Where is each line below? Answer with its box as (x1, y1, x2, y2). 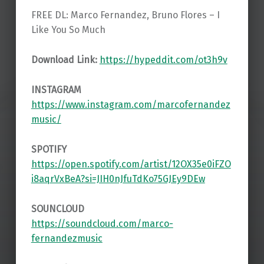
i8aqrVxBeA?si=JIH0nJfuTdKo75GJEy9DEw (31, 173, 205, 184)
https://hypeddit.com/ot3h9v (99, 54, 227, 66)
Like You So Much (31, 24, 105, 36)
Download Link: (31, 54, 100, 66)
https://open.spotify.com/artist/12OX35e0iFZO (31, 159, 231, 170)
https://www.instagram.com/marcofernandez (31, 99, 230, 111)
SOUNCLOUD (31, 203, 84, 214)
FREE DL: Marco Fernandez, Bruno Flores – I (31, 9, 220, 21)
